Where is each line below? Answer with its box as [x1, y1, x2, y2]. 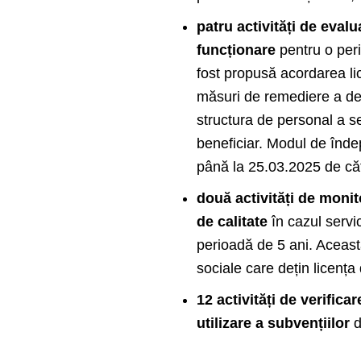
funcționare [197, 42, 280, 59]
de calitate [197, 214, 268, 230]
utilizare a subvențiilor [197, 315, 351, 332]
